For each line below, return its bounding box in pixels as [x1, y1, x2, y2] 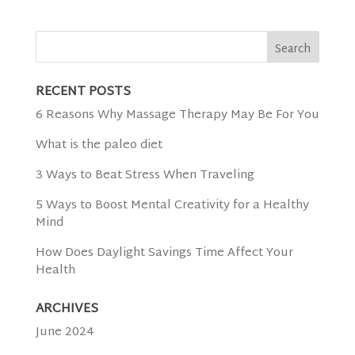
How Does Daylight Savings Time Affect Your [35, 242, 293, 265]
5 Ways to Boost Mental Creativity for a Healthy [35, 195, 309, 217]
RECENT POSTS [35, 81, 131, 105]
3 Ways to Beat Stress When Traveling [35, 165, 254, 187]
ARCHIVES [35, 298, 98, 322]
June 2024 [35, 322, 94, 344]
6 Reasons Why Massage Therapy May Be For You [35, 105, 319, 127]
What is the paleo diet [35, 135, 162, 157]
